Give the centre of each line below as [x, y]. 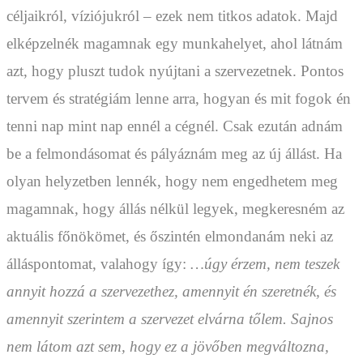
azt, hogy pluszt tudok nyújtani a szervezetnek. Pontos [175, 71]
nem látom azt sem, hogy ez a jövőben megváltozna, [168, 347]
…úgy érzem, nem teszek [265, 264]
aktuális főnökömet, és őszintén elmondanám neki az [170, 237]
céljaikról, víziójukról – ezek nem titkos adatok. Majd [172, 16]
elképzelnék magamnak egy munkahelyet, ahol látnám [175, 44]
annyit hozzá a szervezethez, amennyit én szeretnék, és [171, 292]
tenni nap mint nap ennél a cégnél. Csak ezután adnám [175, 126]
